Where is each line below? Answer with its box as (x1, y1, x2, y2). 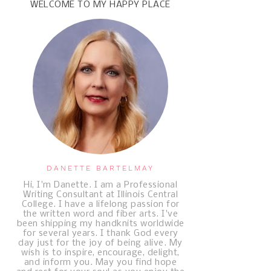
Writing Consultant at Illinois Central (23, 190, 178, 200)
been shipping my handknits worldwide (16, 219, 184, 229)
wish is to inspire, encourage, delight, (21, 248, 180, 258)
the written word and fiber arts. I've (22, 209, 178, 219)
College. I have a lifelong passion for (21, 200, 180, 209)
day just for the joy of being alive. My (18, 238, 183, 248)
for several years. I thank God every (22, 229, 178, 238)
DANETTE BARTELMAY (47, 164, 154, 172)
